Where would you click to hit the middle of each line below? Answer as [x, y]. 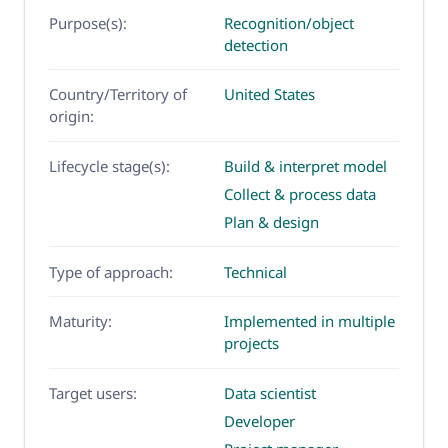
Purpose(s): [88, 22]
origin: [71, 116]
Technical [255, 271]
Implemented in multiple [309, 321]
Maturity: [80, 321]
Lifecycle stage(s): [109, 165]
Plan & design [271, 221]
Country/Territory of [118, 94]
